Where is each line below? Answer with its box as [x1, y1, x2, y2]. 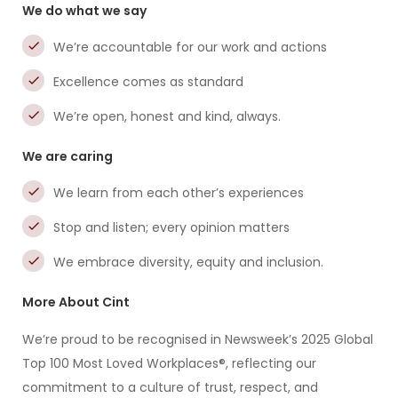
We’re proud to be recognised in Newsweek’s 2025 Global [22, 330, 373, 348]
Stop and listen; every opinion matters [53, 219, 290, 236]
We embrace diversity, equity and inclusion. [53, 253, 323, 271]
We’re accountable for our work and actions [53, 38, 327, 56]
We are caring [22, 147, 113, 165]
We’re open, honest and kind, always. [53, 107, 281, 125]
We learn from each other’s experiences [53, 184, 304, 202]
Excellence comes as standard [53, 73, 243, 91]
